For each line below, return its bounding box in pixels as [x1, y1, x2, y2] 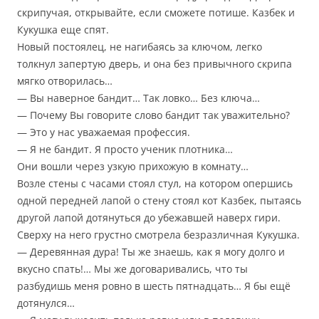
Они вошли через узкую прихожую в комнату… [17, 159, 249, 174]
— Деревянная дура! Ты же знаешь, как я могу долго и [17, 245, 285, 259]
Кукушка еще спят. [17, 23, 109, 37]
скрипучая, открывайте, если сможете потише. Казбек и [17, 6, 295, 20]
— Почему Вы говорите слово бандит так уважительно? [17, 108, 290, 122]
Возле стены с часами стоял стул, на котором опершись [17, 177, 293, 191]
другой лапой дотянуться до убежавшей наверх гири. [17, 211, 281, 225]
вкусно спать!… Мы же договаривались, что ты [17, 262, 248, 276]
